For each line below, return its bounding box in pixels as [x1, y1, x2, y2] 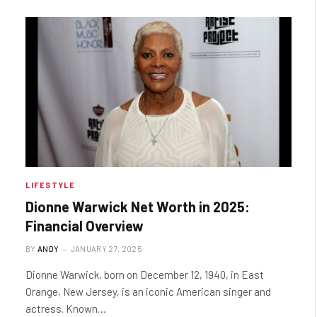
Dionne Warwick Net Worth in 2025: [25, 197, 250, 215]
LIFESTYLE [25, 180, 75, 190]
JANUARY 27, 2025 [70, 243, 142, 253]
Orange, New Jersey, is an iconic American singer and [25, 284, 271, 298]
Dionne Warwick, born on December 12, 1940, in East [25, 267, 264, 281]
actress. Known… [25, 301, 106, 315]
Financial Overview [25, 217, 144, 234]
